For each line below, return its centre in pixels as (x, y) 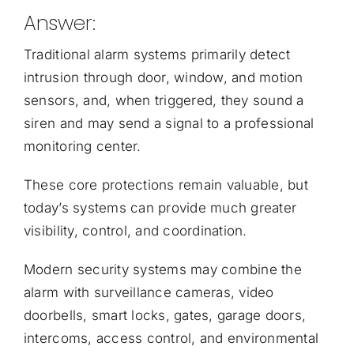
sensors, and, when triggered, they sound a (164, 100)
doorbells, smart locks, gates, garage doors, (165, 315)
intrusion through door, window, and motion (163, 77)
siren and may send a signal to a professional (169, 123)
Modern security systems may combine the (162, 269)
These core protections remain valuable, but (166, 185)
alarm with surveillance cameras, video (149, 292)
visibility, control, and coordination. (135, 230)
